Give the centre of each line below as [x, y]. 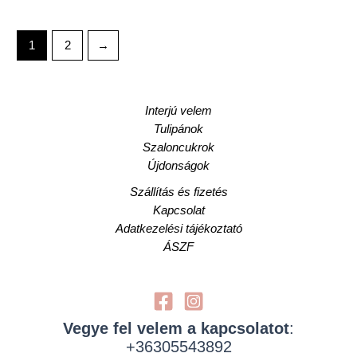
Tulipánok [178, 129]
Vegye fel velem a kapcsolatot [176, 328]
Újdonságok [178, 165]
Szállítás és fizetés [178, 192]
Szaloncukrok [178, 147]
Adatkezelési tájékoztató [178, 228]
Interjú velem [178, 110]
